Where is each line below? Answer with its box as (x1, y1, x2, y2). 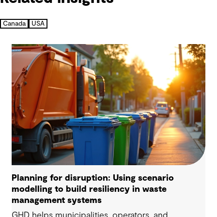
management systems (12, 196, 102, 205)
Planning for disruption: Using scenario (12, 174, 174, 183)
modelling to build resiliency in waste (12, 185, 167, 194)
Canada (3, 20, 26, 27)
